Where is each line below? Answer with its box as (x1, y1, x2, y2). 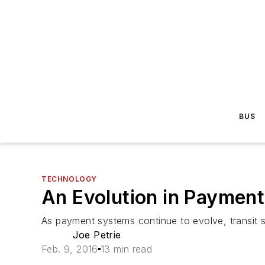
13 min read (100, 243, 153, 255)
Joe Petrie (72, 229, 121, 241)
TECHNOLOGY (41, 174, 97, 183)
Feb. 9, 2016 (41, 243, 98, 255)
